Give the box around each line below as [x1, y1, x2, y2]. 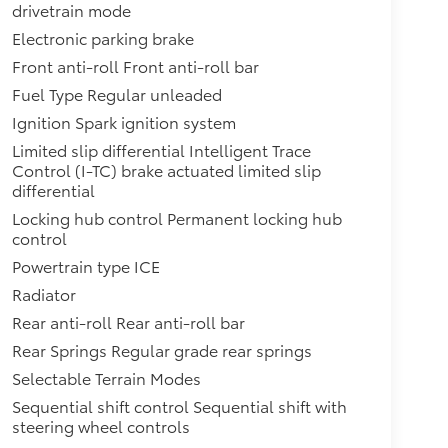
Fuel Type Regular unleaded [11, 82, 222, 106]
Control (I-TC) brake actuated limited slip [11, 158, 322, 182]
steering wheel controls [11, 414, 190, 438]
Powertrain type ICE [11, 254, 160, 278]
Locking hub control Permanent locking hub [11, 206, 342, 230]
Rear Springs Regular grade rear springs [11, 338, 312, 362]
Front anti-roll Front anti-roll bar [11, 54, 259, 78]
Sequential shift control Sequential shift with [11, 394, 347, 418]
